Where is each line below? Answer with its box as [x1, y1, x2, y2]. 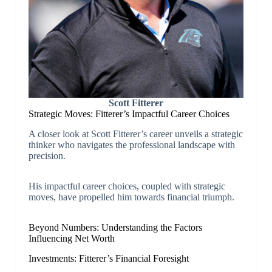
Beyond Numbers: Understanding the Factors [28, 222, 202, 233]
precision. [28, 151, 66, 161]
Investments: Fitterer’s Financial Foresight [28, 253, 189, 263]
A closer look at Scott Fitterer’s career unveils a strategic [28, 129, 243, 140]
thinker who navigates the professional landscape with [28, 140, 235, 151]
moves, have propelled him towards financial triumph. [28, 192, 234, 203]
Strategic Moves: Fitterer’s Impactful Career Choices [28, 109, 229, 120]
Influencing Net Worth [28, 233, 115, 244]
